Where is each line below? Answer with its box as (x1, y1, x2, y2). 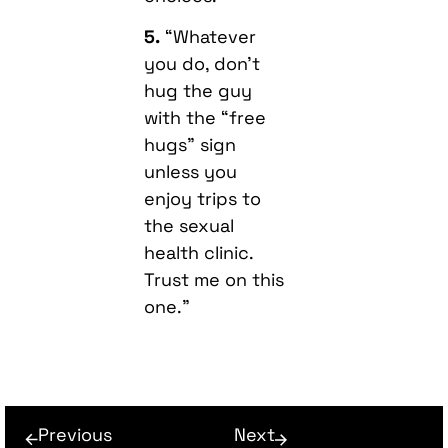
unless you (144, 160, 238, 184)
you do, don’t (144, 52, 261, 76)
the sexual (144, 214, 235, 238)
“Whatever (160, 25, 257, 49)
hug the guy (144, 79, 253, 103)
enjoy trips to (144, 187, 262, 211)
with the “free (144, 106, 267, 130)
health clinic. (144, 241, 254, 265)
